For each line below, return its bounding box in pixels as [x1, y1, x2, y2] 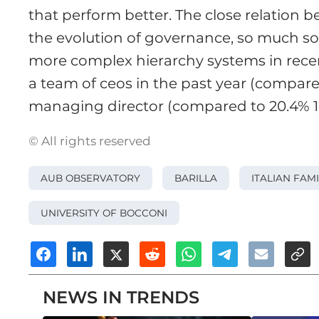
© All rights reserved [28, 134, 152, 149]
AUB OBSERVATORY [41, 172, 141, 184]
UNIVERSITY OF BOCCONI [41, 206, 168, 219]
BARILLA [174, 172, 217, 184]
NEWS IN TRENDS [43, 287, 200, 308]
